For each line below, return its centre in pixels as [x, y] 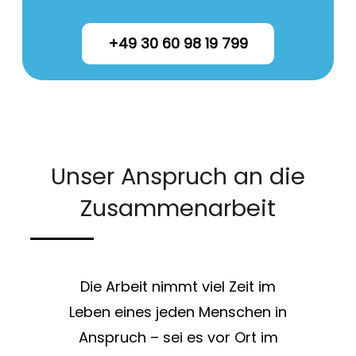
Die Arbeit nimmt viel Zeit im [178, 287]
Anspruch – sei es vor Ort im [178, 338]
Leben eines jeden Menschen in [178, 312]
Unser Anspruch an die [178, 177]
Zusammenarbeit [178, 209]
